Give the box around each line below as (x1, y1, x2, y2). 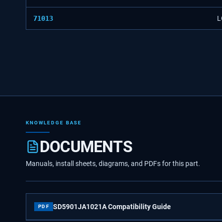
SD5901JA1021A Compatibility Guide (53, 203, 171, 211)
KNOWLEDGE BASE (26, 119, 82, 126)
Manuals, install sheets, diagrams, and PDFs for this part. (26, 160, 200, 168)
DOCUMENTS (40, 137, 132, 157)
